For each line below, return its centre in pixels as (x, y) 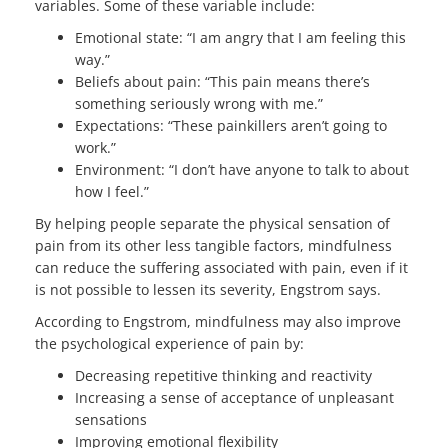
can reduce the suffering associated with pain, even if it (221, 267)
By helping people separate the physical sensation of (212, 223)
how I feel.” (112, 191)
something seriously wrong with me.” (199, 103)
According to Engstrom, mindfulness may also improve (218, 321)
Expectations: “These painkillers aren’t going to (231, 125)
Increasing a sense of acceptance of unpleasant (234, 397)
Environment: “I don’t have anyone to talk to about (242, 169)
